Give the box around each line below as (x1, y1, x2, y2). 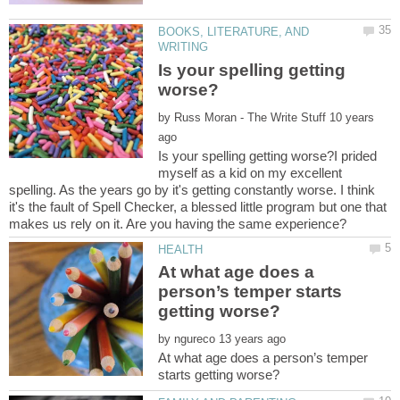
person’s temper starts (158, 281, 343, 301)
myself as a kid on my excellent (158, 164, 343, 180)
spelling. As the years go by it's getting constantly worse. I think (9, 181, 375, 197)
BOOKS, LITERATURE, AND (158, 25, 310, 39)
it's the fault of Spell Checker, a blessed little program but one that (9, 198, 387, 214)
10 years (329, 110, 375, 124)
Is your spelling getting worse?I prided (158, 147, 378, 163)
